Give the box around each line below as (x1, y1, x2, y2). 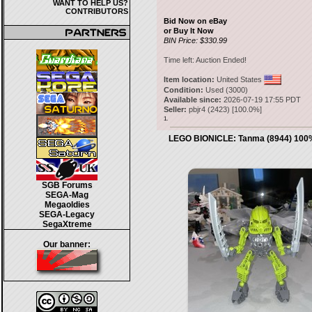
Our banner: (43, 240, 91, 249)
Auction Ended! (195, 56, 247, 64)
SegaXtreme (42, 219, 92, 229)
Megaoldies (44, 200, 90, 210)
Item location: (163, 75, 214, 84)
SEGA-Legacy (39, 210, 95, 219)
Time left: (163, 56, 196, 64)
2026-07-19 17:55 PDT (221, 95, 301, 104)
